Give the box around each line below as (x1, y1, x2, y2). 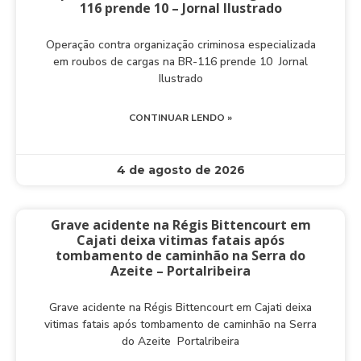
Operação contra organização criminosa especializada (45, 37, 316, 53)
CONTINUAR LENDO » (129, 111, 232, 125)
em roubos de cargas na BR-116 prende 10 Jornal (53, 54, 308, 70)
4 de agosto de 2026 (116, 163, 245, 178)
